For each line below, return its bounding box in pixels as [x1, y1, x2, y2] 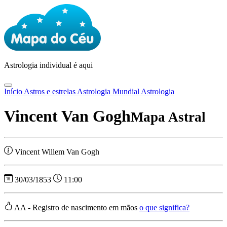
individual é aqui [40, 61, 93, 69]
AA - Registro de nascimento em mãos [14, 203, 139, 212]
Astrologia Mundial [77, 87, 141, 96]
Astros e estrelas [24, 87, 77, 96]
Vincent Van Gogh [4, 107, 131, 126]
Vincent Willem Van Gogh [15, 147, 99, 156]
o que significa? [139, 203, 190, 212]
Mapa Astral [131, 109, 206, 125]
